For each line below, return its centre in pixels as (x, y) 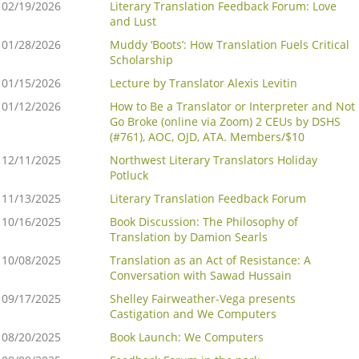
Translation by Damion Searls (189, 237)
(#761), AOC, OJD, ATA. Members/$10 (207, 137)
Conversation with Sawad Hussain (201, 276)
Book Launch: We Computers (187, 337)
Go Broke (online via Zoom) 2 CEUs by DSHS (225, 122)
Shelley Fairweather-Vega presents (203, 299)
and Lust (133, 22)
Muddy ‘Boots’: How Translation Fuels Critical (230, 45)
